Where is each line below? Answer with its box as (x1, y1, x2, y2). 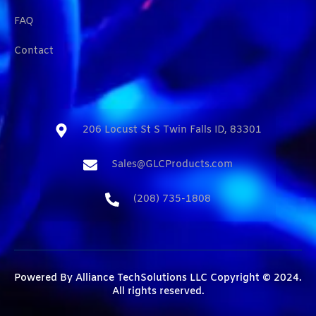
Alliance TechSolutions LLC (75, 271, 207, 285)
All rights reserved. (111, 284, 205, 298)
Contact (14, 44, 54, 58)
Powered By (14, 271, 75, 285)
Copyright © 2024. (207, 271, 302, 285)
